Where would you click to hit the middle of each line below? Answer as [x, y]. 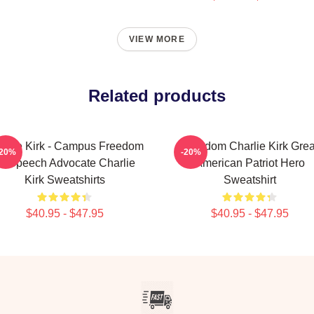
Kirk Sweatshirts [64, 180]
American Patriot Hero [250, 163]
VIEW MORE [157, 39]
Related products [157, 96]
